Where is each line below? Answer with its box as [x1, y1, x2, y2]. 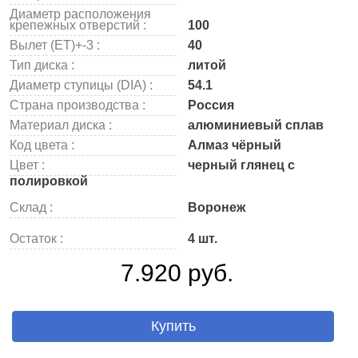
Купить [126, 318, 220, 334]
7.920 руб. [120, 260, 233, 286]
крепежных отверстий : [10, 18, 146, 32]
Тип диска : [10, 58, 74, 72]
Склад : [10, 201, 53, 214]
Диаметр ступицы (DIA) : [10, 78, 153, 92]
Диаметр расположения [10, 7, 151, 21]
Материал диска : [10, 118, 112, 132]
